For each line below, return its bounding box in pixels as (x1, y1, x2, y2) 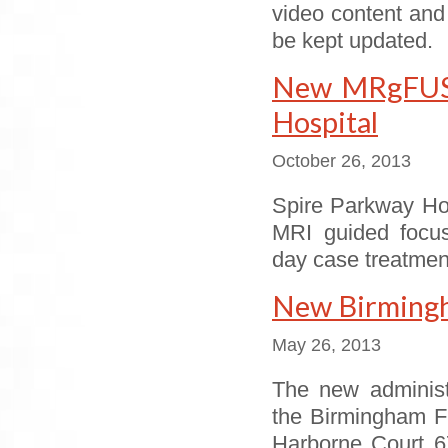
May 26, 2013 (272, 335, 381, 355)
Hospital (272, 104, 378, 139)
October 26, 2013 (272, 151, 411, 171)
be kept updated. (272, 29, 433, 53)
